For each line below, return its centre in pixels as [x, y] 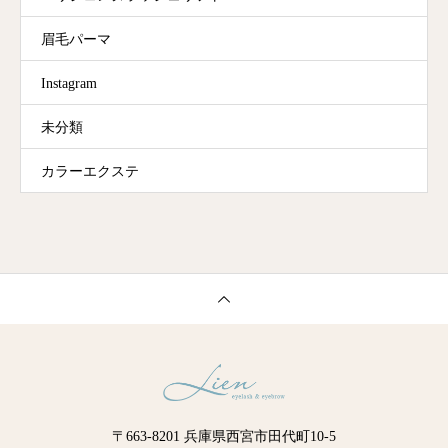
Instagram [69, 84]
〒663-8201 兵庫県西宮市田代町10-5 [224, 437]
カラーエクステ [90, 172]
